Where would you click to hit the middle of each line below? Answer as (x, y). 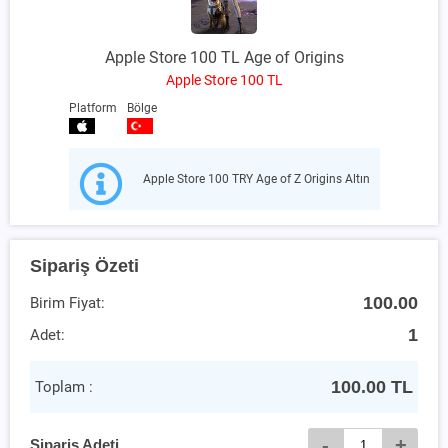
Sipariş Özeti (84, 265)
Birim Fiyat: (67, 302)
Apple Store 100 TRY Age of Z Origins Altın (256, 178)
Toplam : (64, 386)
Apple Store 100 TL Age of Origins (224, 57)
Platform (92, 107)
